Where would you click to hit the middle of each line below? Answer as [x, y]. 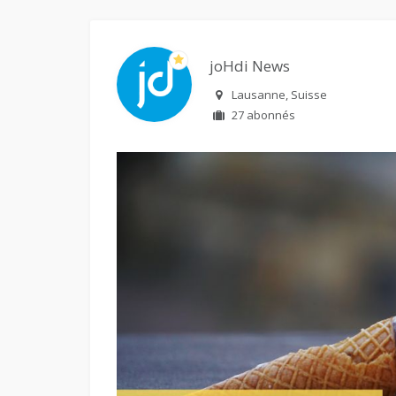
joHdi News [250, 66]
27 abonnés [263, 115]
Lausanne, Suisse [279, 95]
